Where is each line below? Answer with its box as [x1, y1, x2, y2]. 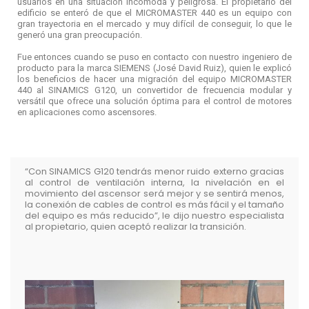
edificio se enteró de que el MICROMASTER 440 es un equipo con [17, 8, 292, 19]
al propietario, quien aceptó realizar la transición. [24, 219, 246, 233]
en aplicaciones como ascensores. [17, 107, 157, 118]
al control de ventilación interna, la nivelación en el [24, 175, 285, 189]
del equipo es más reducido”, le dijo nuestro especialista [24, 208, 285, 222]
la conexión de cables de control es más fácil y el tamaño [24, 197, 285, 211]
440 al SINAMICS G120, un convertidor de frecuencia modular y [17, 85, 292, 96]
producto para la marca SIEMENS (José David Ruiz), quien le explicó [17, 63, 292, 74]
